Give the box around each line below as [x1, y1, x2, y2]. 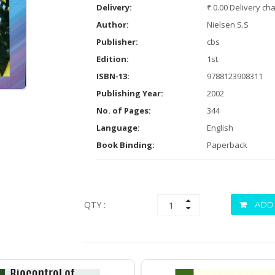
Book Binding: [96, 139, 155, 150]
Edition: [96, 53, 129, 64]
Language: [96, 122, 140, 133]
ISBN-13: [96, 71, 130, 82]
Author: [96, 19, 129, 30]
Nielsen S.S [206, 19, 249, 30]
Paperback [206, 139, 247, 150]
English [206, 122, 233, 133]
